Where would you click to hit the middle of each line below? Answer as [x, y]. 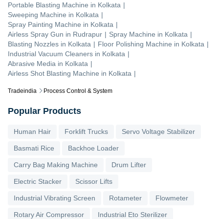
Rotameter [125, 198]
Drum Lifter [129, 165]
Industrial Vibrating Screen [55, 198]
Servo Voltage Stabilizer [158, 132]
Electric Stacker [38, 182]
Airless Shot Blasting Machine [54, 74]
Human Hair [32, 132]
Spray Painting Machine [44, 25]
